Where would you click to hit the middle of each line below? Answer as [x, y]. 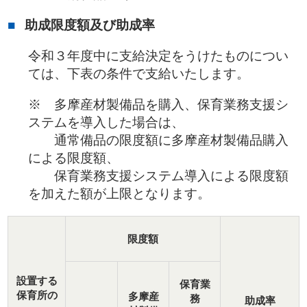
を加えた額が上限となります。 [119, 193]
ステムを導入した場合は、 [106, 122]
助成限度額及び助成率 [90, 25]
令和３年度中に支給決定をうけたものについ [158, 56]
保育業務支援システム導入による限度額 [158, 175]
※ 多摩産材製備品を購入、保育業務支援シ [158, 104]
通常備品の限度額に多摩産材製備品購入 [158, 140]
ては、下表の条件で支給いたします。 [139, 73]
